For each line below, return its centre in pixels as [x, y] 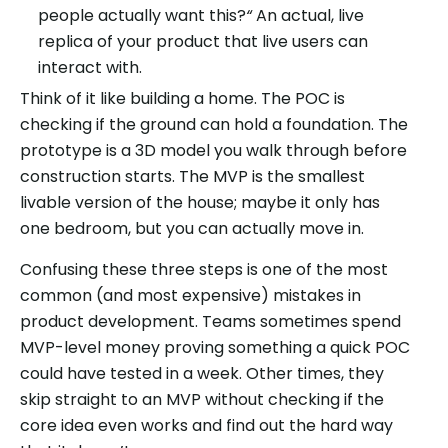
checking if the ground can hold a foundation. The [214, 124]
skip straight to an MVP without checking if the [202, 399]
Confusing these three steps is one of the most [204, 269]
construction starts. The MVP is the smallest [192, 176]
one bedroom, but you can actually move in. [192, 228]
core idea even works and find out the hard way [206, 425]
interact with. [90, 67]
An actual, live [308, 15]
